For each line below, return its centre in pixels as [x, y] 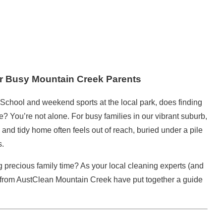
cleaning [143, 166]
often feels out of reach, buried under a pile [127, 130]
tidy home [34, 130]
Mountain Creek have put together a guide [128, 179]
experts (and [181, 166]
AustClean [35, 179]
